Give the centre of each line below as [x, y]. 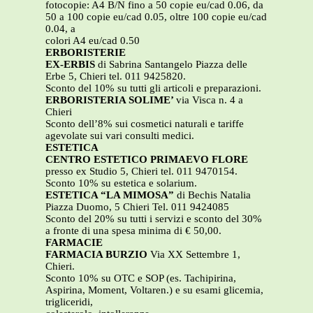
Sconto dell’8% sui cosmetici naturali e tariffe [145, 124]
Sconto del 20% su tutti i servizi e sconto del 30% [154, 219]
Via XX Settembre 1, [195, 255]
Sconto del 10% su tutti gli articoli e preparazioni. [153, 88]
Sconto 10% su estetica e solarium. [121, 183]
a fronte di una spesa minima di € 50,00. [133, 231]
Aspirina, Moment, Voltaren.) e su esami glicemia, [154, 290]
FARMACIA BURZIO [98, 255]
